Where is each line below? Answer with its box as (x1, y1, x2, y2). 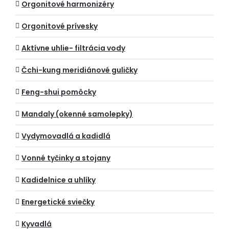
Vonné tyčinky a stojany (21, 153, 110, 163)
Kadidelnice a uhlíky (21, 175, 96, 185)
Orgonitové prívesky (21, 21, 98, 31)
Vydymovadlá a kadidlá (21, 131, 110, 141)
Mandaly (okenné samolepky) (21, 109, 133, 119)
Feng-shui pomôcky (21, 87, 96, 97)
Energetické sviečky (21, 197, 95, 207)
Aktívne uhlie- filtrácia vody (21, 43, 125, 53)
